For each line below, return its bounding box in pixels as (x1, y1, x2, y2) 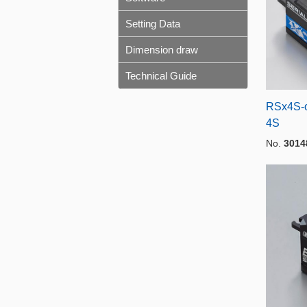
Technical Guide (125, 70, 197, 82)
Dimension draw (125, 44, 198, 56)
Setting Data (125, 18, 180, 29)
